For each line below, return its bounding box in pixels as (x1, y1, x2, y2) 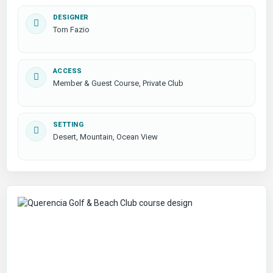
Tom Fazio (53, 24, 90, 34)
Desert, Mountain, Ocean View (53, 132, 158, 141)
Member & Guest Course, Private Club (53, 78, 183, 88)
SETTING (53, 120, 84, 129)
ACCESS (53, 66, 82, 75)
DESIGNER (53, 13, 89, 21)
